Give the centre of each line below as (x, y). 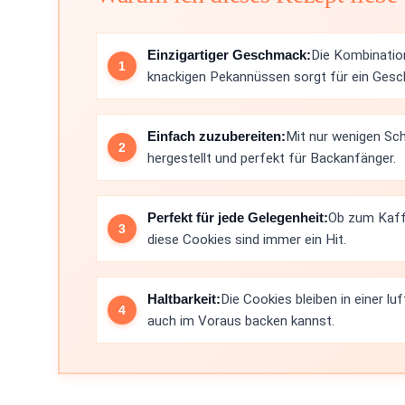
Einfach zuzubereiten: (217, 136)
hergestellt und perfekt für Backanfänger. (272, 158)
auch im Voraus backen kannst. (241, 321)
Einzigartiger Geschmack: (229, 55)
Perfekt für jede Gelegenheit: (238, 217)
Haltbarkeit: (184, 299)
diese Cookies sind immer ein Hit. (247, 240)
